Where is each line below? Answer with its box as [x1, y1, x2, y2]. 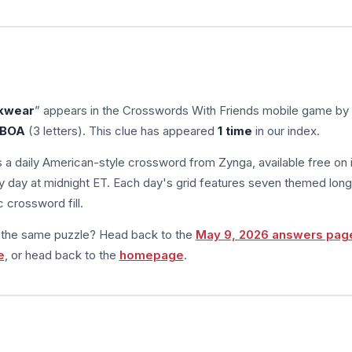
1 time [217, 123, 252, 138]
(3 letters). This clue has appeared [24, 123, 218, 138]
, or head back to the [4, 247, 119, 262]
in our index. [251, 123, 320, 138]
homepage [119, 247, 184, 262]
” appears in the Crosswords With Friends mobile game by [34, 102, 349, 118]
